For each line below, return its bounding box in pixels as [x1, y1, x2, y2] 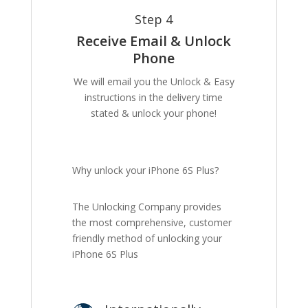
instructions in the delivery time [85, 91, 223, 104]
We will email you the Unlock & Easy [73, 75, 234, 89]
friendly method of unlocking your [72, 232, 223, 245]
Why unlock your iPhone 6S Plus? [72, 164, 219, 177]
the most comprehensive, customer [72, 216, 232, 230]
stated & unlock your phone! [91, 107, 217, 120]
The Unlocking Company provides [72, 200, 222, 214]
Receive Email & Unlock [76, 32, 232, 51]
